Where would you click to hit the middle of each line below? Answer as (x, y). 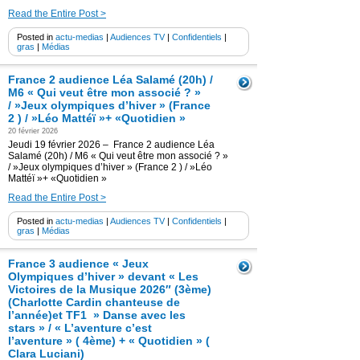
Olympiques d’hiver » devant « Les (103, 276)
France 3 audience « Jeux (78, 264)
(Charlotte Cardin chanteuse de (94, 302)
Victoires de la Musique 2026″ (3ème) (110, 289)
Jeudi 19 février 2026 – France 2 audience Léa (111, 145)
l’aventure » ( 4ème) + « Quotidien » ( (109, 341)
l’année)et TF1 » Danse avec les (97, 315)
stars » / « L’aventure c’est (80, 328)
